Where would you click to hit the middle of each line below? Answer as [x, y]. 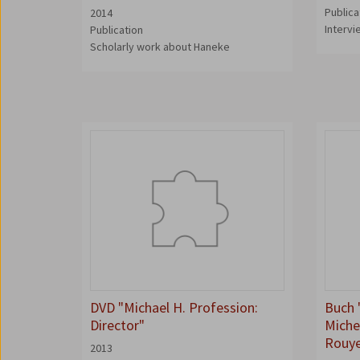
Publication [117, 30]
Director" [117, 325]
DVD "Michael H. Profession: [174, 307]
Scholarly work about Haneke [160, 47]
